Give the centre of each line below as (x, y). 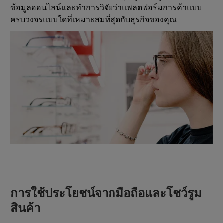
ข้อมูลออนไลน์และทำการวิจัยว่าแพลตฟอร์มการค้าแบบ (106, 8)
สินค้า (25, 208)
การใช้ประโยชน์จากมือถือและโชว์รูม (106, 193)
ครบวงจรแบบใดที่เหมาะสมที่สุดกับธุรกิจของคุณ (94, 20)
